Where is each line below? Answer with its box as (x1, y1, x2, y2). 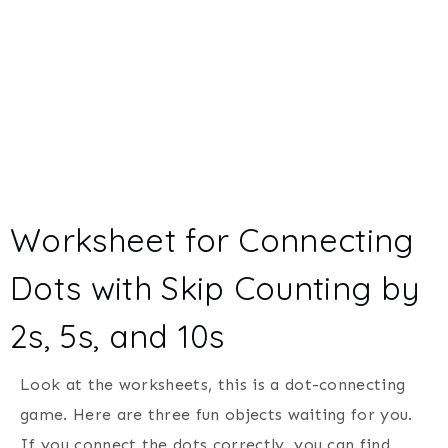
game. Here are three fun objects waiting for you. (20, 404, 413, 424)
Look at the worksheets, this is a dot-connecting (20, 374, 406, 394)
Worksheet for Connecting (10, 219, 414, 260)
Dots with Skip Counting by (10, 267, 420, 308)
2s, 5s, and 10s (10, 315, 225, 356)
